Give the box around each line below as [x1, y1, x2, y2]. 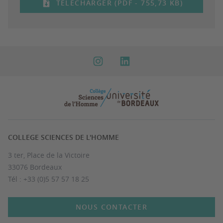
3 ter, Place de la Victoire [8, 150, 90, 160]
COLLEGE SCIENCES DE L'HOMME [8, 132, 119, 142]
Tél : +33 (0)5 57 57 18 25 [8, 174, 89, 184]
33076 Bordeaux [8, 162, 62, 172]
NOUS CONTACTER [75, 202, 148, 212]
